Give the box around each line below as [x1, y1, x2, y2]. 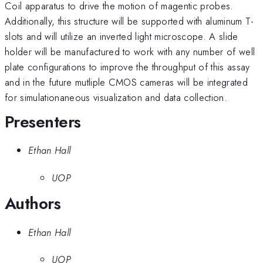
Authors [5, 191, 61, 216]
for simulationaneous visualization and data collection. [5, 90, 228, 104]
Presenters [5, 109, 81, 134]
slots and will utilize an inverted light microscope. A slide [5, 29, 238, 43]
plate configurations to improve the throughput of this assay [5, 59, 250, 74]
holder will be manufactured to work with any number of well [5, 44, 255, 59]
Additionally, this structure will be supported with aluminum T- [5, 14, 254, 28]
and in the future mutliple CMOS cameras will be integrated [5, 75, 248, 89]
